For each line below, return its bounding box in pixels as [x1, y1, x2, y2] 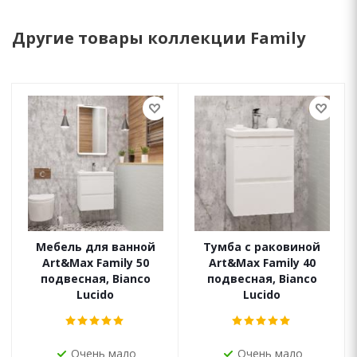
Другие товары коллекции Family [12, 27, 305, 49]
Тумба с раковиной [203, 239, 320, 254]
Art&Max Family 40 [208, 255, 316, 270]
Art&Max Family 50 [41, 255, 149, 270]
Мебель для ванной [35, 239, 155, 254]
